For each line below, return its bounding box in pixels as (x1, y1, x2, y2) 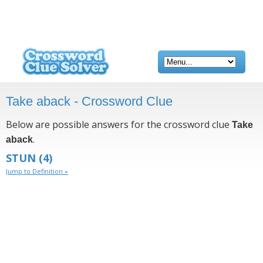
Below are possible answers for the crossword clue (6, 118, 232, 131)
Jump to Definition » (6, 167, 68, 176)
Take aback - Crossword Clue (6, 94, 173, 109)
